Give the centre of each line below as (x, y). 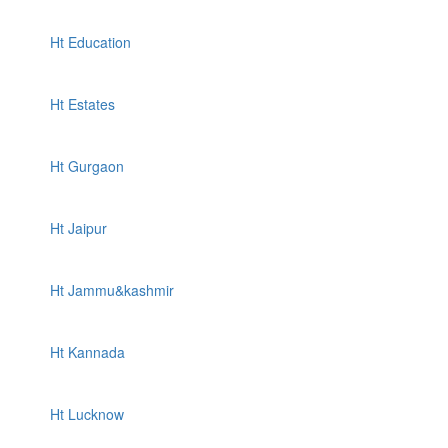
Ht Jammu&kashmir (112, 290)
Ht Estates (82, 104)
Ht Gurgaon (87, 166)
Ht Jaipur (78, 228)
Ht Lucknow (87, 414)
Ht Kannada (87, 352)
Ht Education (90, 42)
